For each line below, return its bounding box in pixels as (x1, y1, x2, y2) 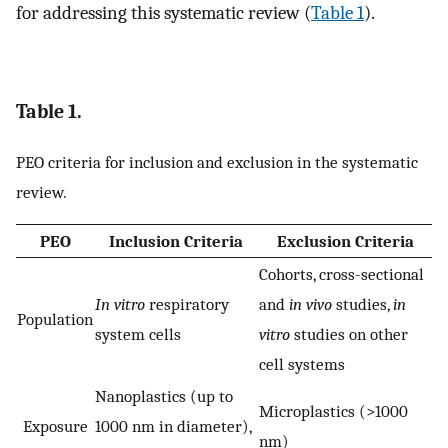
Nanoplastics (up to (95, 386, 233, 407)
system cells (95, 324, 181, 345)
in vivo (289, 294, 332, 315)
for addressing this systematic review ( (16, 2, 311, 25)
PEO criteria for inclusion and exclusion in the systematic (16, 151, 418, 172)
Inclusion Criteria (109, 231, 243, 252)
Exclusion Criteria (276, 231, 414, 252)
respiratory (145, 294, 229, 315)
